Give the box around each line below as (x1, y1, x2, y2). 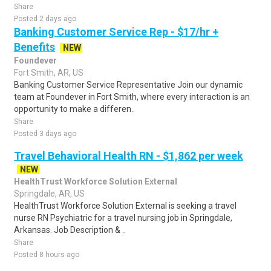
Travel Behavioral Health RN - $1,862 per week (14, 149, 243, 162)
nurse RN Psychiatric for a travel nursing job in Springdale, (14, 213, 232, 223)
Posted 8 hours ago (14, 250, 79, 259)
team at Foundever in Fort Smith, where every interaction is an (14, 92, 250, 102)
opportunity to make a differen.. (14, 104, 135, 114)
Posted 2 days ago (14, 15, 76, 23)
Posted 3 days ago (14, 129, 76, 138)
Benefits (14, 41, 55, 53)
